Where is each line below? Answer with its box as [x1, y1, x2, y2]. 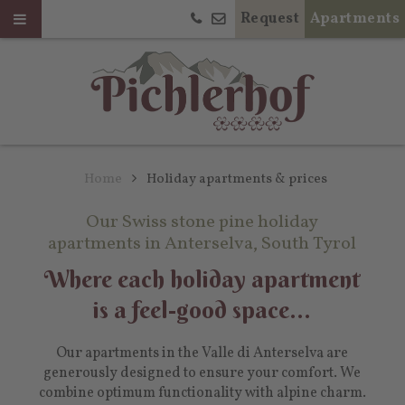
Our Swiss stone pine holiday [86, 210, 319, 235]
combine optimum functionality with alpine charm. [38, 383, 366, 403]
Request [240, 9, 299, 29]
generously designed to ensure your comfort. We [43, 363, 362, 383]
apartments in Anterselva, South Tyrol [48, 231, 357, 257]
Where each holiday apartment [44, 265, 361, 294]
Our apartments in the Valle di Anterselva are [56, 344, 349, 363]
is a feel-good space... [93, 296, 312, 325]
